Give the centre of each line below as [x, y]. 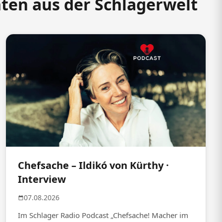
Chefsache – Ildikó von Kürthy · [93, 166]
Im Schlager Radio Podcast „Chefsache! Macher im [103, 215]
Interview [42, 179]
